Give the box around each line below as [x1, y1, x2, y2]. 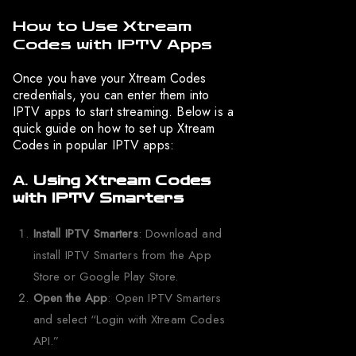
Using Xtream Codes [33, 172, 211, 190]
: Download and [137, 225, 222, 243]
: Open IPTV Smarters [107, 289, 222, 308]
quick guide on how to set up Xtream [13, 119, 215, 138]
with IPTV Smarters [13, 190, 184, 207]
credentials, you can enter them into [13, 86, 210, 105]
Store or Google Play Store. [33, 268, 179, 286]
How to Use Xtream [13, 17, 192, 36]
